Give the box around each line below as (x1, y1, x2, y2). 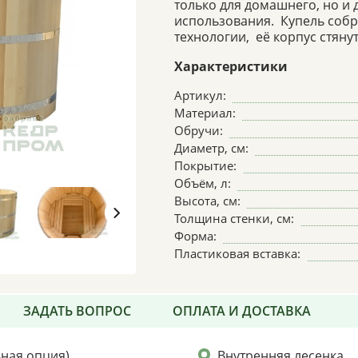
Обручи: (173, 121, 223, 138)
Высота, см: (173, 192, 241, 209)
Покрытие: (173, 157, 237, 173)
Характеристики (173, 57, 288, 75)
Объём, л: (173, 174, 231, 191)
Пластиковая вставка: (173, 245, 300, 261)
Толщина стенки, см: (173, 209, 294, 226)
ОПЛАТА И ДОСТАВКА (173, 302, 311, 320)
